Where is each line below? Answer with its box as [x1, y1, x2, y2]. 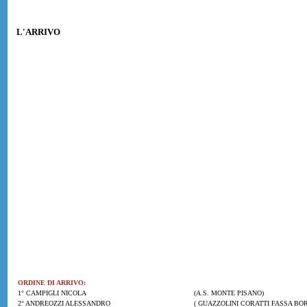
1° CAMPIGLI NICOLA [18, 289, 86, 297]
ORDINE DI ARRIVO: [18, 279, 86, 286]
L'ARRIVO [16, 27, 60, 37]
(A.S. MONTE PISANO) [192, 289, 264, 297]
